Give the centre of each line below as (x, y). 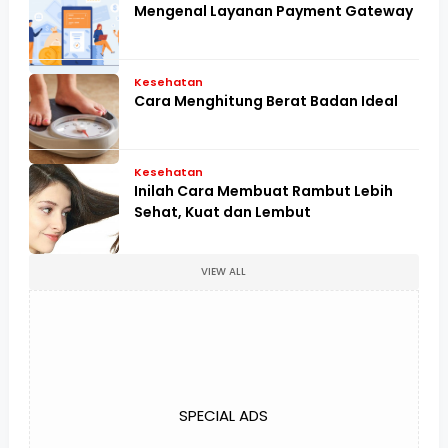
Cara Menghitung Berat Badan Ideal (265, 101)
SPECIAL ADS (224, 416)
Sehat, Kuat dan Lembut (222, 212)
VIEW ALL (224, 272)
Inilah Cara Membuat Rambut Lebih (263, 191)
